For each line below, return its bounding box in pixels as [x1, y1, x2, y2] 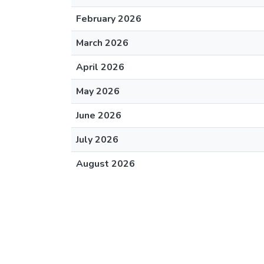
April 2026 [76, 61, 124, 74]
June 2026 [76, 109, 121, 122]
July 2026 [76, 133, 118, 146]
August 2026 [76, 157, 135, 170]
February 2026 [76, 12, 141, 25]
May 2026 [76, 85, 120, 98]
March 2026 [76, 37, 128, 49]
